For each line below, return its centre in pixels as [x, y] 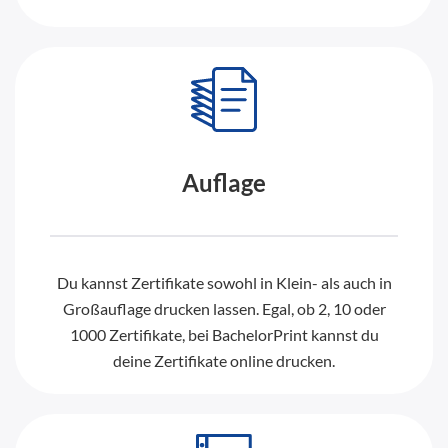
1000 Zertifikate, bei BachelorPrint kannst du [224, 334]
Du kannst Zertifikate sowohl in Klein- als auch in [224, 282]
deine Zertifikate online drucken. [224, 360]
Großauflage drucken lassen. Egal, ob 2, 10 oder [224, 308]
